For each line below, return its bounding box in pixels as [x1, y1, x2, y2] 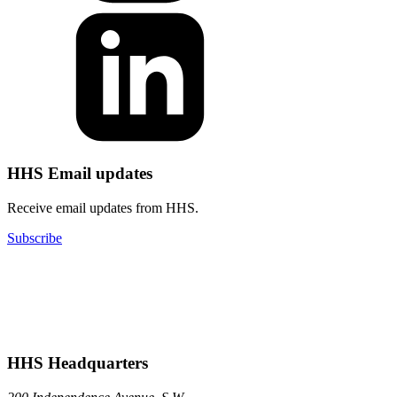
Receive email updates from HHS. [7, 199, 198, 215]
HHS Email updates [7, 164, 152, 183]
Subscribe [7, 230, 62, 245]
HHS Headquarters [7, 354, 148, 373]
